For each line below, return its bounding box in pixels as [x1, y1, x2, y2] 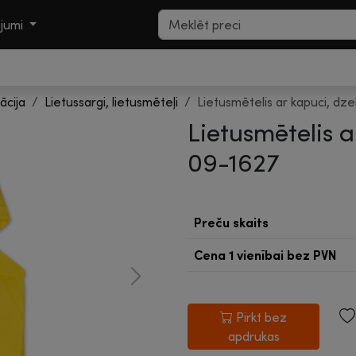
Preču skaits [194, 215, 269, 230]
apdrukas [227, 328, 280, 344]
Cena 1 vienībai [194, 247, 287, 263]
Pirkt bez [236, 309, 287, 325]
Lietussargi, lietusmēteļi [44, 94, 178, 110]
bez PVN [287, 247, 336, 263]
